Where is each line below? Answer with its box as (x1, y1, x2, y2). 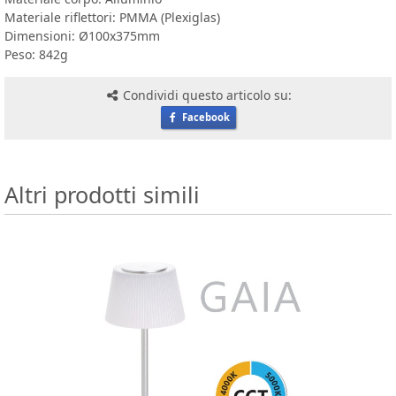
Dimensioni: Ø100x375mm (4, 27, 160, 44)
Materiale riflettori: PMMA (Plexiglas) (4, 8, 220, 26)
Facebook (179, 110, 230, 124)
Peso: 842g (4, 45, 68, 63)
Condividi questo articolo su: (119, 86, 293, 103)
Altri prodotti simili (4, 179, 200, 209)
